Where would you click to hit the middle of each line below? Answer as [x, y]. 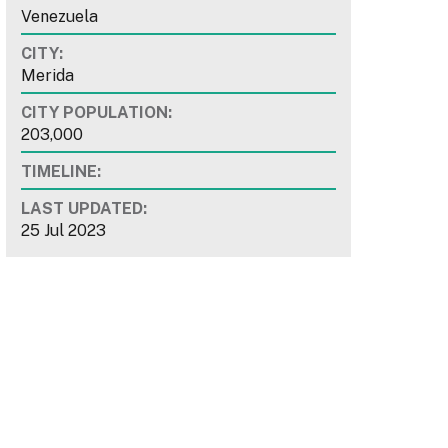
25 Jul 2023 [63, 231]
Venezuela [59, 17]
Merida [47, 76]
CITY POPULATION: [96, 113]
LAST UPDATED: [84, 209]
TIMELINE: [61, 172]
